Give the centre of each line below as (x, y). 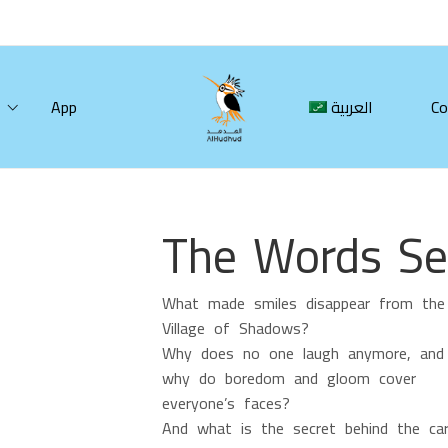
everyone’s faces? (225, 402)
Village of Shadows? (235, 327)
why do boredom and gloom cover (288, 377)
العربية (352, 106)
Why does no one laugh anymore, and (302, 352)
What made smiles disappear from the (303, 302)
